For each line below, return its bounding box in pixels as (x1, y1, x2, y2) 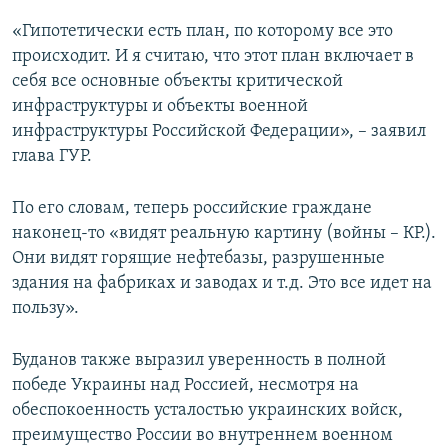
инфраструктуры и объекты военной (12, 97, 308, 117)
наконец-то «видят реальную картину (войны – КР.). (12, 224, 436, 244)
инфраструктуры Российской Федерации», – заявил (12, 122, 426, 142)
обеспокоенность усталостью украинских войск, (12, 401, 403, 421)
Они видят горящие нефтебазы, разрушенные (12, 249, 385, 269)
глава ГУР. (12, 147, 92, 167)
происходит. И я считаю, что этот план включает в (12, 47, 414, 67)
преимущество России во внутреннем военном (12, 426, 393, 446)
